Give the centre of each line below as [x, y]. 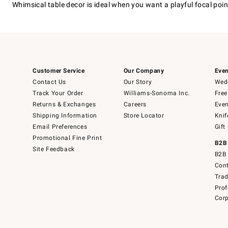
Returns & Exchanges [64, 104]
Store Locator [144, 116]
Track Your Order [58, 93]
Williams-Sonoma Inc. [156, 93]
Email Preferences [60, 127]
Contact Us [49, 82]
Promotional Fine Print [67, 138]
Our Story [138, 82]
